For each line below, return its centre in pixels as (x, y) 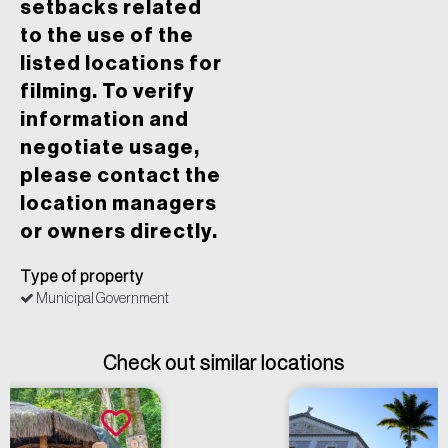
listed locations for (121, 64)
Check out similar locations (224, 364)
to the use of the (107, 36)
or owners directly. (119, 232)
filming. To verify (107, 92)
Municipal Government (101, 299)
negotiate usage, (110, 148)
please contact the (120, 176)
